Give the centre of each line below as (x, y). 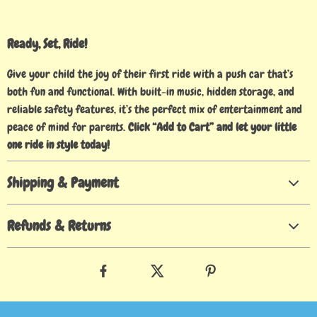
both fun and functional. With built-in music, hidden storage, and (151, 92)
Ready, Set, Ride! (47, 44)
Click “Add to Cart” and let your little (212, 127)
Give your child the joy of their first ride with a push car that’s (150, 74)
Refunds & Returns (59, 226)
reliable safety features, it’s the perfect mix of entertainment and (155, 109)
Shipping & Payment (63, 183)
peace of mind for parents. (68, 127)
